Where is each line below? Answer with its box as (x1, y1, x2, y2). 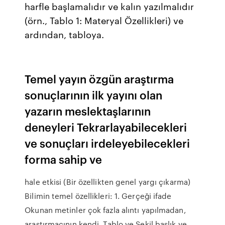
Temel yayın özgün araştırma (25, 71, 174, 86)
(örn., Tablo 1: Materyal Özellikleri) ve (25, 14, 184, 27)
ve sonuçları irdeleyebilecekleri (25, 135, 190, 151)
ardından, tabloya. (25, 28, 104, 41)
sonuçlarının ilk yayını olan (25, 87, 163, 102)
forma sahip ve (25, 151, 105, 167)
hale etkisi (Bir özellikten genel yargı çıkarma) (25, 176, 191, 187)
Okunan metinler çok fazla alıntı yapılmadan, (25, 204, 186, 215)
